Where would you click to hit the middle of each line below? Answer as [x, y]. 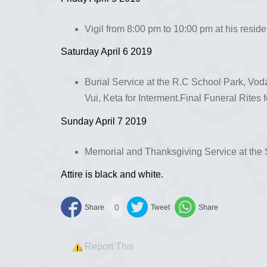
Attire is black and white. [112, 174]
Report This [109, 247]
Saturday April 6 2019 [106, 52]
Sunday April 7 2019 [104, 121]
